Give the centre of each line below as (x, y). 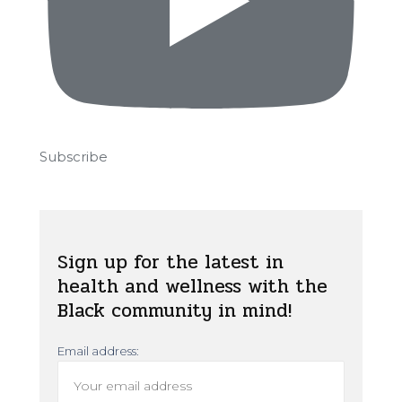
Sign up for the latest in (170, 262)
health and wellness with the (192, 286)
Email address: (98, 350)
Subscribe (73, 156)
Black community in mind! (174, 310)
